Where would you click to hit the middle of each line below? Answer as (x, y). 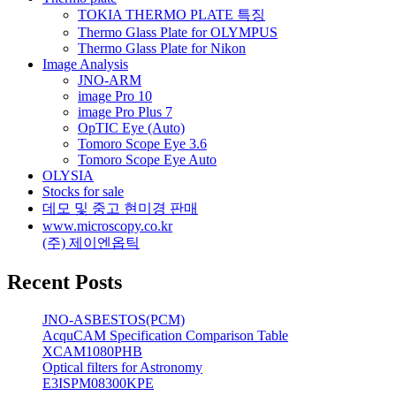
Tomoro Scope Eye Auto (147, 160)
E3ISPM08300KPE (98, 383)
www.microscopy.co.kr (107, 226)
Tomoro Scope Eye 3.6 (142, 144)
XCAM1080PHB (92, 351)
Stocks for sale (83, 192)
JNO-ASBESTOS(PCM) (114, 319)
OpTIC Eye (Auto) (131, 128)
